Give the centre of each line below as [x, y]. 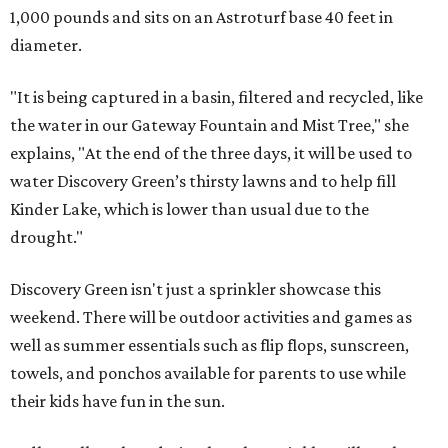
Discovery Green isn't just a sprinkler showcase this [195, 289]
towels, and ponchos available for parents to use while [208, 373]
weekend [43, 317]
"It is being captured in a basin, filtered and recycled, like [216, 97]
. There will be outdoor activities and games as [244, 317]
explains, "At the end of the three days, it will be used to [211, 153]
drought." [46, 237]
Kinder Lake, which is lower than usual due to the [189, 209]
